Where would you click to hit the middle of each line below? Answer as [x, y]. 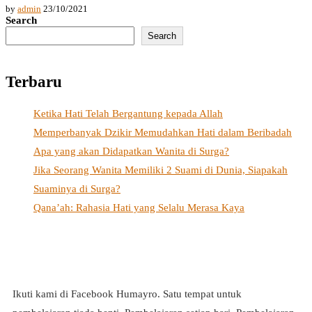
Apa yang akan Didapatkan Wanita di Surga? [131, 151]
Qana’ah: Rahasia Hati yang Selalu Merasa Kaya [139, 207]
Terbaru [34, 81]
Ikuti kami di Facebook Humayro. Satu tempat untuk [127, 294]
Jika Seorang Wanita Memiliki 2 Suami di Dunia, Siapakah [161, 170]
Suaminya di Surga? [77, 188]
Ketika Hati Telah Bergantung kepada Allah [128, 113]
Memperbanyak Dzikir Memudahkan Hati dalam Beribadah [163, 132]
